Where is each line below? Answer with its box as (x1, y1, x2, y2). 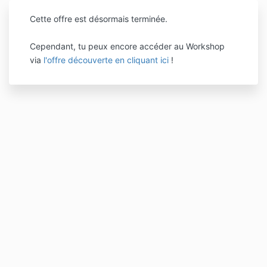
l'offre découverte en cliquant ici (44, 55, 169, 65)
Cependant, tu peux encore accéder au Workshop (30, 41, 225, 51)
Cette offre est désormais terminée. (30, 14, 167, 24)
